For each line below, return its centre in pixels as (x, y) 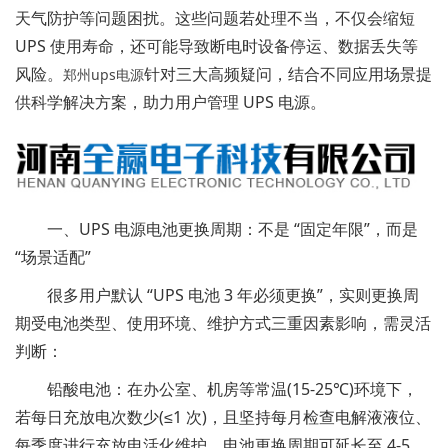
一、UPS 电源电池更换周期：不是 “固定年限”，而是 (216, 228)
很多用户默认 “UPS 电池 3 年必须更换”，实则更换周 (217, 294)
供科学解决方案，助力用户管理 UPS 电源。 (170, 102)
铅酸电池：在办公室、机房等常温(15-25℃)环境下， (216, 388)
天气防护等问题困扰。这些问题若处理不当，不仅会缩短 (215, 18)
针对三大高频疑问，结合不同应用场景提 (288, 74)
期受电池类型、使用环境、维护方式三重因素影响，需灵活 (223, 322)
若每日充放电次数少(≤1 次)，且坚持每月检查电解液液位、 (223, 416)
